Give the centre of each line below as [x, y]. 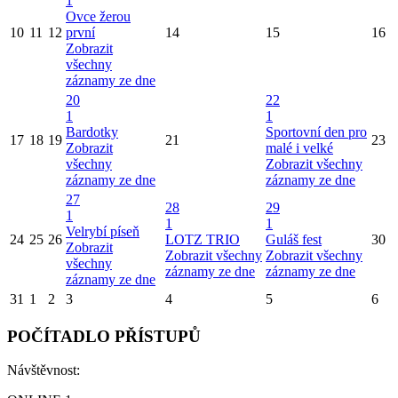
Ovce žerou [98, 16]
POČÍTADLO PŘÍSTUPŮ [104, 336]
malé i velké [299, 147]
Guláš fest [294, 239]
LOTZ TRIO [203, 239]
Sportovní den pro [316, 131]
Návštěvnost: [44, 370]
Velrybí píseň [103, 231]
